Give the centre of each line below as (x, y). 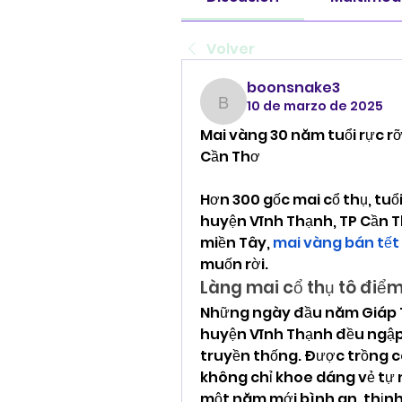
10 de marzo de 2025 (315, 105)
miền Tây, (236, 242)
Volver (231, 48)
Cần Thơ (230, 156)
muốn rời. (234, 264)
